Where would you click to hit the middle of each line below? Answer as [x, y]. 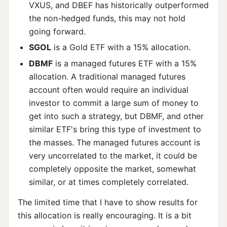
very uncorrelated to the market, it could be [113, 155]
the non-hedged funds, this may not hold [107, 18]
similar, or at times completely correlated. [108, 182]
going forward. [57, 31]
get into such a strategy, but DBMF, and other [116, 116]
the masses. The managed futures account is [114, 142]
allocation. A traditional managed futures [107, 76]
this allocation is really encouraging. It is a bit [104, 215]
